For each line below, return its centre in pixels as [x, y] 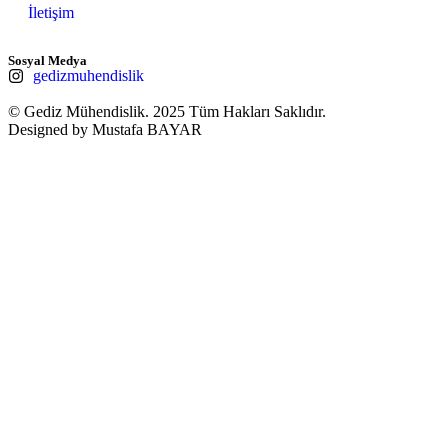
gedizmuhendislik [88, 75]
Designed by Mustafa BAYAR [105, 129]
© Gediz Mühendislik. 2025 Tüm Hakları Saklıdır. [167, 111]
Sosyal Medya [47, 60]
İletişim [51, 12]
